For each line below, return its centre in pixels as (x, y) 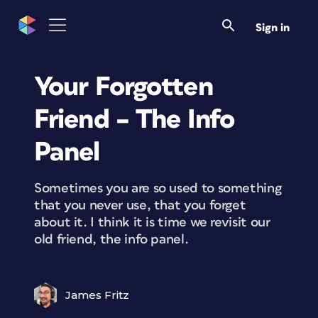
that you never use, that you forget (140, 205)
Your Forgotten (124, 87)
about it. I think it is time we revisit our (152, 223)
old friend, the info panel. (111, 240)
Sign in (273, 27)
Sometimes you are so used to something (158, 188)
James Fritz (97, 295)
